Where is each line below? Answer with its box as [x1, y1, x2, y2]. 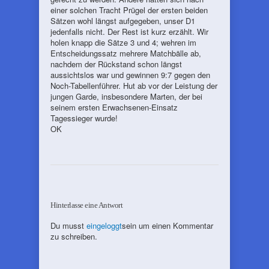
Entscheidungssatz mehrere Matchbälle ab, [50, 47, 201, 59]
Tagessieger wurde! [50, 112, 118, 124]
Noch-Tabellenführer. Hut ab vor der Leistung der [50, 80, 217, 91]
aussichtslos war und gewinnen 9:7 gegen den [50, 69, 210, 80]
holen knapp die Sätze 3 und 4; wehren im [50, 37, 196, 48]
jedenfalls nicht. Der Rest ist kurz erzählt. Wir [50, 26, 208, 37]
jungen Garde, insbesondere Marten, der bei [50, 91, 202, 102]
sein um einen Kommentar [122, 220, 213, 231]
